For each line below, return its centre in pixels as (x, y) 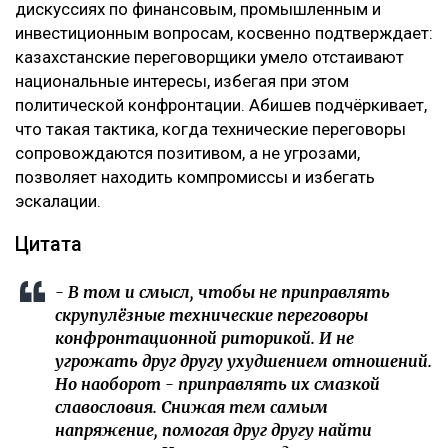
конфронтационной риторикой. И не (204, 338)
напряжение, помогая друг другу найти (213, 430)
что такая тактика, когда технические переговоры (210, 129)
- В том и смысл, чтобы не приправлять (222, 292)
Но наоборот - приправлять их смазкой (217, 384)
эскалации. (58, 201)
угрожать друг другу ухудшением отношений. (243, 361)
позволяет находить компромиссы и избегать (195, 177)
